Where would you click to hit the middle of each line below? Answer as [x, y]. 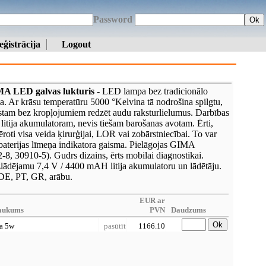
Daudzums [189, 210]
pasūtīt [115, 226]
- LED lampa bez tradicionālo [151, 91]
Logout [76, 44]
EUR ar [152, 200]
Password [114, 19]
